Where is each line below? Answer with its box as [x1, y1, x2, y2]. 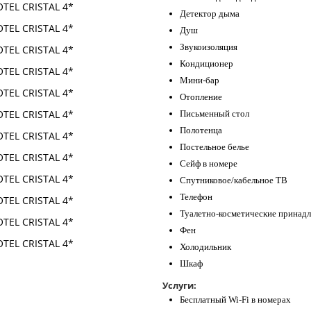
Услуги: [162, 279, 196, 292]
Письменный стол [180, 108, 249, 119]
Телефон [180, 192, 212, 203]
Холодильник [180, 242, 231, 253]
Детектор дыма [180, 8, 239, 19]
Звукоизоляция [180, 42, 237, 53]
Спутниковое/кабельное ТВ [180, 175, 287, 186]
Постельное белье [180, 142, 249, 153]
